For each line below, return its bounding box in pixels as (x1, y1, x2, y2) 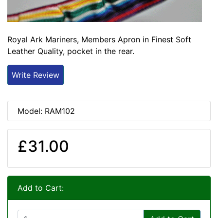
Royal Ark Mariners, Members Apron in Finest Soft (7, 34, 191, 44)
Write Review (12, 70, 59, 80)
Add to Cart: (18, 182, 64, 193)
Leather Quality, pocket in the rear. (7, 46, 134, 56)
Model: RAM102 (18, 106, 75, 116)
